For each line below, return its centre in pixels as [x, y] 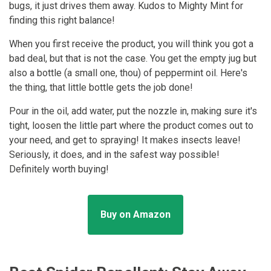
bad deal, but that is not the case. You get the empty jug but [133, 58]
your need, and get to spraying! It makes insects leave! [125, 140]
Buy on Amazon [135, 214]
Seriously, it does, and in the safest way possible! [114, 154]
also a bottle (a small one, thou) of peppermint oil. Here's [128, 73]
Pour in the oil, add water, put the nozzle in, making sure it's [133, 111]
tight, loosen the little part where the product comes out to [131, 125]
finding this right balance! [62, 20]
